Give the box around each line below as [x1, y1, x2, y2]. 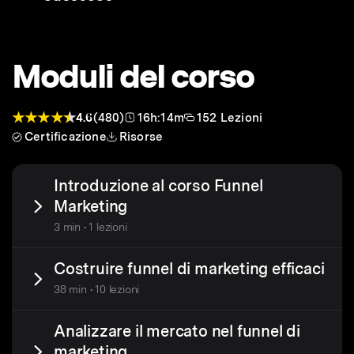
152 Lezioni [197, 110, 263, 125]
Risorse [119, 130, 164, 145]
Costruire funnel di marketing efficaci [54, 259, 325, 279]
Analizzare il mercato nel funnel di [54, 322, 300, 341]
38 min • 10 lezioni [54, 283, 140, 296]
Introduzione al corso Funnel [54, 176, 263, 196]
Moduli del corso [12, 56, 254, 96]
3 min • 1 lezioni [54, 220, 127, 234]
